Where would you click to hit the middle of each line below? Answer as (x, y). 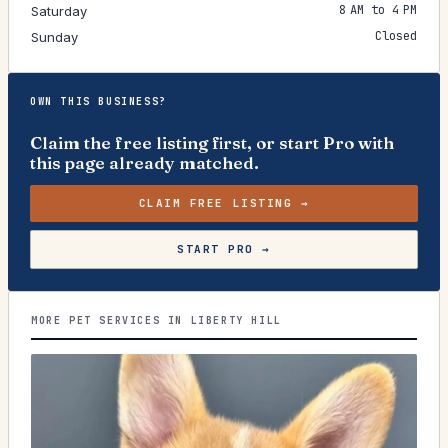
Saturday (59, 11)
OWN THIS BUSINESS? (98, 101)
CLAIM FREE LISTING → (224, 203)
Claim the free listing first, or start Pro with (212, 142)
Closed (396, 36)
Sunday (54, 37)
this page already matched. (144, 162)
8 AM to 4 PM (378, 10)
